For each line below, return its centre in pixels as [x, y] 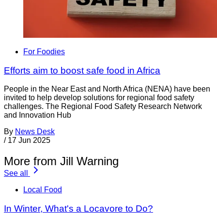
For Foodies [44, 51]
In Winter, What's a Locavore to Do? [78, 209]
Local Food [43, 190]
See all [16, 173]
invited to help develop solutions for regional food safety [99, 98]
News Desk [35, 132]
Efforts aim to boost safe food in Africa [82, 70]
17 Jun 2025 [29, 140]
